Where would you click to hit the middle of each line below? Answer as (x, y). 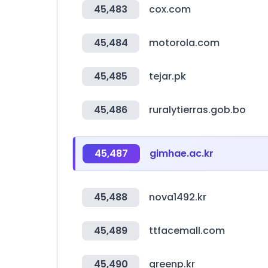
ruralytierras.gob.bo (197, 110)
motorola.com (184, 43)
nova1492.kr (178, 197)
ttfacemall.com (187, 231)
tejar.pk (167, 76)
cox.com (170, 9)
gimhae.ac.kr (182, 153)
